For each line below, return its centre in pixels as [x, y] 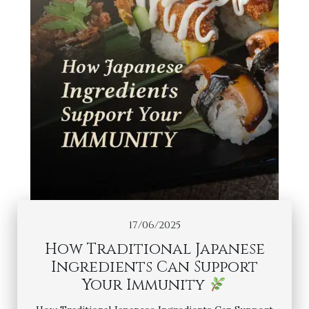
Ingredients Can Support [154, 267]
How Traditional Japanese [154, 249]
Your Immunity [146, 286]
